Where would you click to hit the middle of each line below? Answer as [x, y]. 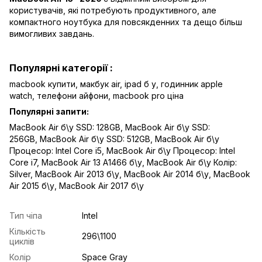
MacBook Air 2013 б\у [77, 174]
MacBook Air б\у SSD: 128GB [65, 127]
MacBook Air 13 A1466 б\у [92, 162]
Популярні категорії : [61, 68]
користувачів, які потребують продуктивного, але [113, 11]
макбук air [100, 84]
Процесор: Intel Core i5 [56, 150]
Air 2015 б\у [32, 185]
